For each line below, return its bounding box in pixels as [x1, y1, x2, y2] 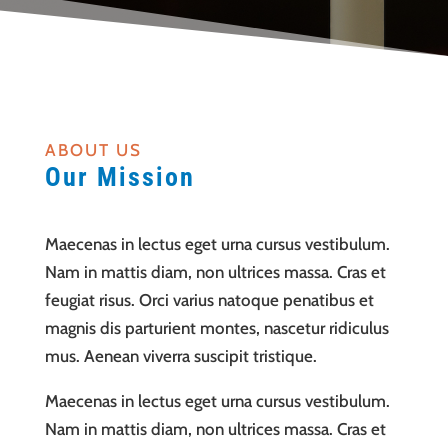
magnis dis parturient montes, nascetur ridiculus [44, 318, 389, 338]
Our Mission [44, 162, 195, 192]
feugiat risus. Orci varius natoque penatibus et [44, 290, 374, 310]
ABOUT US [44, 140, 142, 160]
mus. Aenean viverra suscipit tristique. [44, 346, 317, 366]
